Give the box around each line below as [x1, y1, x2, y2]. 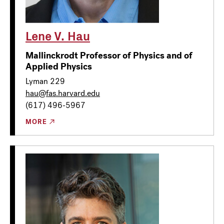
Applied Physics [25, 60, 92, 72]
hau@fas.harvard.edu [25, 87, 100, 98]
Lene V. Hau [25, 26, 90, 44]
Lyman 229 [25, 75, 65, 86]
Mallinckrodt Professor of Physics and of [25, 49, 192, 61]
